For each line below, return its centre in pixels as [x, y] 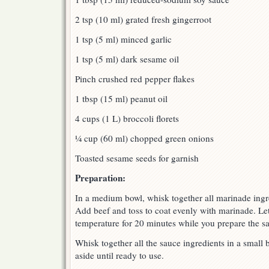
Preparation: [100, 178]
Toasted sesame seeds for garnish [137, 158]
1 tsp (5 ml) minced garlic [123, 39]
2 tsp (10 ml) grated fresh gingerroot [143, 20]
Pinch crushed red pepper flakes [135, 79]
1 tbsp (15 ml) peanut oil [121, 99]
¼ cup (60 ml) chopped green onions [144, 138]
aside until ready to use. [119, 255]
